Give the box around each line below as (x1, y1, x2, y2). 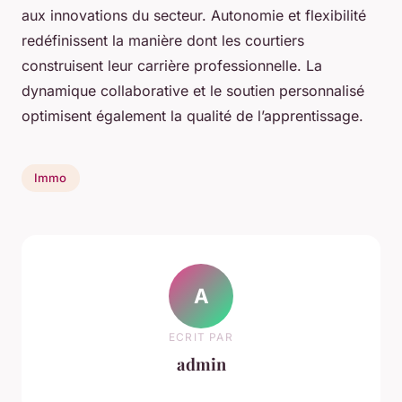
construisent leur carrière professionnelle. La (22, 56, 322, 74)
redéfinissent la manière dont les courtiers (22, 31, 304, 49)
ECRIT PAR (169, 330, 233, 345)
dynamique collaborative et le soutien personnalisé (22, 81, 364, 100)
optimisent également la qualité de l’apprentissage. (22, 106, 363, 125)
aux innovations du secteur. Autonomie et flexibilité (22, 5, 366, 24)
